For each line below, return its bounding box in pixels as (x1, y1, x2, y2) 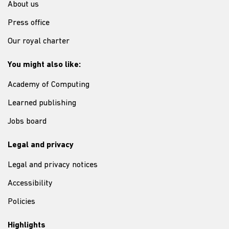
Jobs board (8, 118, 47, 126)
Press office (8, 19, 50, 28)
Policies (8, 198, 35, 207)
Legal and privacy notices (8, 161, 98, 170)
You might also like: (8, 61, 81, 70)
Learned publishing (8, 99, 76, 108)
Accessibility (8, 179, 53, 188)
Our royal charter (8, 37, 70, 46)
